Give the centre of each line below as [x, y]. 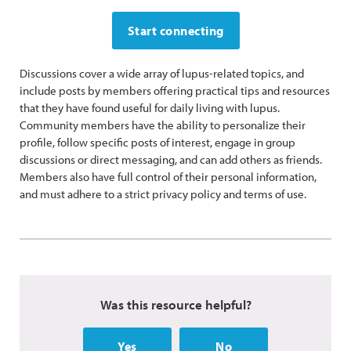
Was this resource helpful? [175, 304]
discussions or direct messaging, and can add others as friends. [171, 159]
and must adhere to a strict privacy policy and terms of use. [163, 194]
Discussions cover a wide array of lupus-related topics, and [162, 73]
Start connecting [175, 31]
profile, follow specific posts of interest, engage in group [157, 142]
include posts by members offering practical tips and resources [175, 90]
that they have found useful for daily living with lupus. [150, 108]
